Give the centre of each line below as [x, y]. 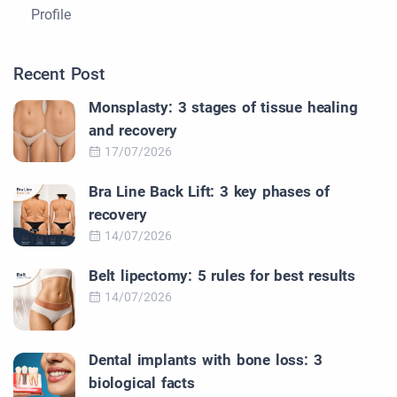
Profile [51, 15]
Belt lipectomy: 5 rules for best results [222, 276]
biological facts [142, 383]
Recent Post [59, 74]
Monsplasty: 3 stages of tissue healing [223, 108]
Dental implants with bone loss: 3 [206, 360]
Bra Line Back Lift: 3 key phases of [210, 192]
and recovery [133, 131]
